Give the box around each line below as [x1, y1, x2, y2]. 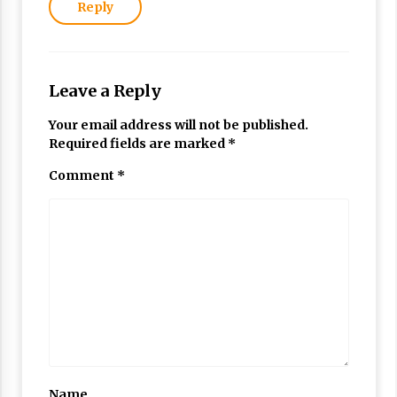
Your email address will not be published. [48, 116, 308, 133]
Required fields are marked [48, 135, 228, 152]
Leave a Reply [48, 80, 161, 101]
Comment [48, 167, 117, 183]
